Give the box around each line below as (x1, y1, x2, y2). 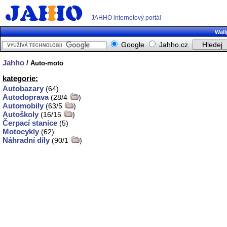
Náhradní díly (3, 136, 50, 145)
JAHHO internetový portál (91, 14, 161, 21)
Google (121, 41, 144, 49)
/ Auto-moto (24, 59, 63, 67)
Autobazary (3, 84, 44, 93)
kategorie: (3, 74, 38, 83)
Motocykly (3, 127, 39, 136)
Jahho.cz (159, 41, 188, 49)
